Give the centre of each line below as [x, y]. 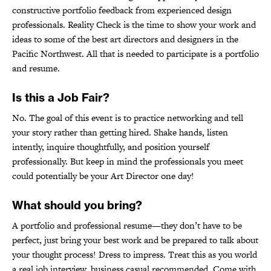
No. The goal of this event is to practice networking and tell [128, 117]
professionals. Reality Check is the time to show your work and [134, 24]
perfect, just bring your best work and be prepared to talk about [135, 240]
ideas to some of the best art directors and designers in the [125, 39]
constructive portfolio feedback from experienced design [122, 10]
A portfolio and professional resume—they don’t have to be [127, 225]
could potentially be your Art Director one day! [103, 175]
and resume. [36, 68]
